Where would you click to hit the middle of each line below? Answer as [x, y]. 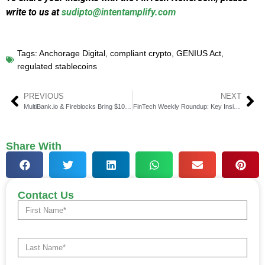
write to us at [34, 12]
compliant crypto [141, 54]
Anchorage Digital [72, 54]
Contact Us [46, 195]
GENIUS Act [199, 54]
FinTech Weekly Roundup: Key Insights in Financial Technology [237, 107]
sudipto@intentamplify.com [119, 12]
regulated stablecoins [57, 67]
